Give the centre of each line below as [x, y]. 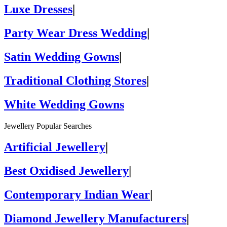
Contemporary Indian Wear [77, 195]
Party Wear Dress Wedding [75, 33]
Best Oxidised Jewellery [66, 171]
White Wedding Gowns [64, 104]
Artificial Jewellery [55, 147]
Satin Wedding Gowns [62, 56]
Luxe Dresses [38, 9]
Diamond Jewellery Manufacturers [95, 219]
